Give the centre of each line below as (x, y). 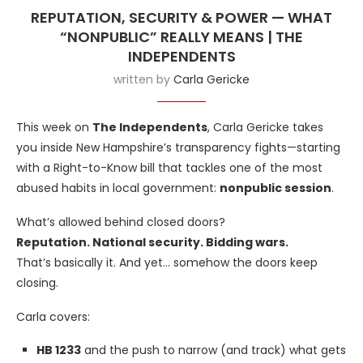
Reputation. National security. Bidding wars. (152, 243)
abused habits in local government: (118, 188)
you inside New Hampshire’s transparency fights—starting (178, 148)
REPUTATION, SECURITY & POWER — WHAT (181, 18)
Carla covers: (53, 317)
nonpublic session (275, 188)
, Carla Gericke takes (265, 128)
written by (143, 80)
